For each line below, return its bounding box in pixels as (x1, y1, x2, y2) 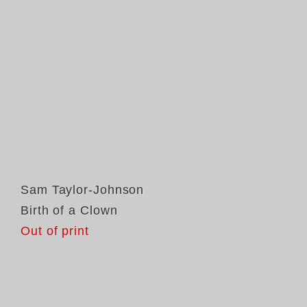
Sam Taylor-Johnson (21, 183, 145, 197)
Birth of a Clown (21, 204, 118, 217)
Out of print (21, 224, 89, 238)
